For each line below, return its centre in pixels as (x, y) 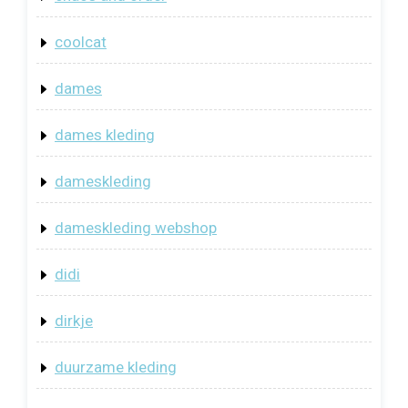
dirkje (74, 321)
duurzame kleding (116, 367)
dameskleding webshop (136, 228)
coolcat (81, 42)
